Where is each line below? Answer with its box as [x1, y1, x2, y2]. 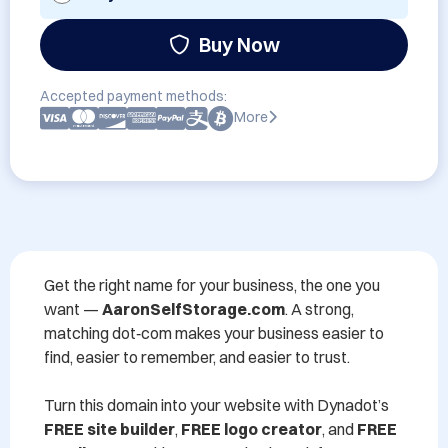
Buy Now [198, 32, 280, 57]
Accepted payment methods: [40, 87, 227, 105]
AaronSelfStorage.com [102, 299, 285, 319]
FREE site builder [44, 419, 175, 439]
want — [44, 299, 102, 319]
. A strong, [285, 299, 354, 319]
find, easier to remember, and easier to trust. [44, 347, 350, 367]
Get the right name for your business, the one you [44, 275, 380, 295]
